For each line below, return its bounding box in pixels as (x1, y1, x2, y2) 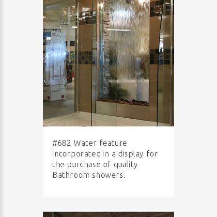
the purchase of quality (52, 160, 138, 169)
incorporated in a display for (52, 149, 158, 158)
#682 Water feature (52, 139, 127, 147)
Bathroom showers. (52, 170, 126, 179)
